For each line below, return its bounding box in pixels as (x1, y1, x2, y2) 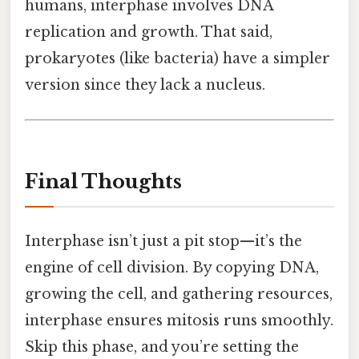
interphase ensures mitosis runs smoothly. (25, 312, 333, 330)
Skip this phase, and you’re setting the (25, 338, 299, 357)
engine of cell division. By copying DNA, (25, 259, 319, 277)
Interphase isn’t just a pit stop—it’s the (25, 232, 302, 251)
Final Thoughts (25, 170, 182, 194)
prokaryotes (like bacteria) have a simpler (25, 50, 330, 68)
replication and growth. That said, (25, 23, 272, 42)
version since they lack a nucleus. (25, 76, 265, 95)
